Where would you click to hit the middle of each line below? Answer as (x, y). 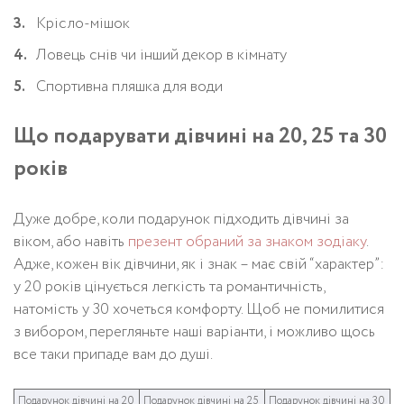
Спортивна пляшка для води (129, 87)
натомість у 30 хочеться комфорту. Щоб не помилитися (199, 309)
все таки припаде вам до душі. (113, 354)
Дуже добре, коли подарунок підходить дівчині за (181, 219)
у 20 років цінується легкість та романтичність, (169, 287)
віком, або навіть (71, 242)
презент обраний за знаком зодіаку (247, 242)
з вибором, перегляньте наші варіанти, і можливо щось (194, 332)
